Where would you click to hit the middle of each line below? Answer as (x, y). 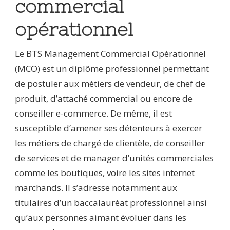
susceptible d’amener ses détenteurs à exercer (109, 128)
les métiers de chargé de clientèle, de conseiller (110, 143)
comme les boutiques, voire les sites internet (105, 173)
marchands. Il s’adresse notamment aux (96, 188)
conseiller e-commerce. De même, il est (93, 113)
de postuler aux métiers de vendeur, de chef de (110, 84)
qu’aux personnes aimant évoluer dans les (101, 218)
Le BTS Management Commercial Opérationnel (110, 54)
